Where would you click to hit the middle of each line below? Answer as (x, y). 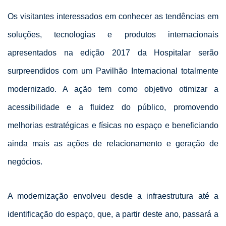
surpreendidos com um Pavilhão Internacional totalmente (113, 71)
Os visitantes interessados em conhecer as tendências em (113, 17)
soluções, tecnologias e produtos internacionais (113, 35)
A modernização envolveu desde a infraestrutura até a (113, 196)
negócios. (25, 162)
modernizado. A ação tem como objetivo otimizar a (113, 89)
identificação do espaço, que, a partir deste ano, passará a (113, 214)
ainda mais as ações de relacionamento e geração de (113, 144)
